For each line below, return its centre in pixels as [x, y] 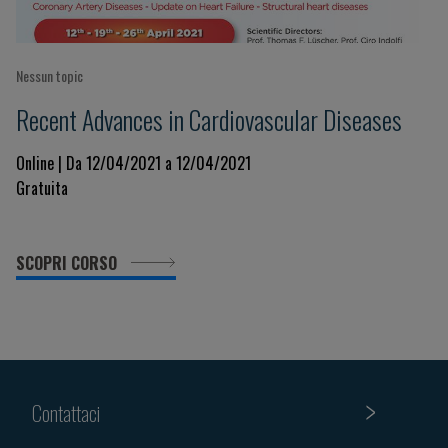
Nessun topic [49, 75]
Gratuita [42, 188]
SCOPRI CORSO [68, 263]
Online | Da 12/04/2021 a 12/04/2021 [133, 163]
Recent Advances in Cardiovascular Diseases [209, 119]
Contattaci [66, 412]
